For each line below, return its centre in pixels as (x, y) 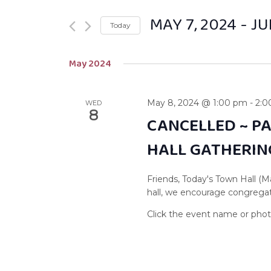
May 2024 (90, 64)
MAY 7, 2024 (193, 25)
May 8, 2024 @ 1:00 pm (198, 103)
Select (165, 45)
